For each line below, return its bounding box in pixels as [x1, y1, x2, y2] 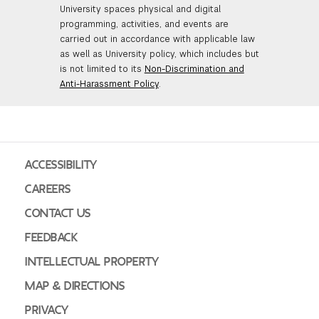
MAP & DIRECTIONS [25, 281, 125, 293]
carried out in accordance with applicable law [59, 33, 255, 46]
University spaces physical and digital [59, 4, 221, 16]
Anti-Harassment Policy [59, 78, 159, 90]
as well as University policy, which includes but [59, 48, 259, 61]
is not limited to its [59, 63, 145, 75]
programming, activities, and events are [59, 19, 229, 31]
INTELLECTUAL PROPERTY [25, 256, 159, 268]
